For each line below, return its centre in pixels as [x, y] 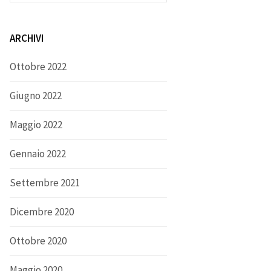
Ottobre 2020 [38, 241]
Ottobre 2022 [38, 67]
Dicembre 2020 [42, 212]
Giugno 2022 [36, 96]
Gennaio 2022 [38, 154]
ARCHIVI [27, 38]
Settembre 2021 [45, 183]
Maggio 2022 [36, 125]
